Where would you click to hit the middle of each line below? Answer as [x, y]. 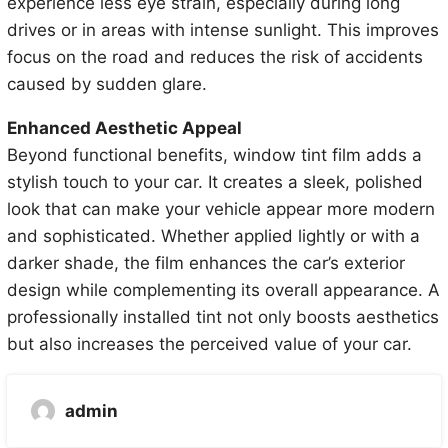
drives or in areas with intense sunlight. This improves [222, 30]
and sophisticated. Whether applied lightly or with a [213, 236]
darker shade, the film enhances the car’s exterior [205, 263]
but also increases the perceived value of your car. [209, 344]
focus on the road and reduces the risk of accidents [214, 57]
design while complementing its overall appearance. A [223, 290]
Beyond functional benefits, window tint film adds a [214, 155]
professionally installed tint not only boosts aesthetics [222, 317]
